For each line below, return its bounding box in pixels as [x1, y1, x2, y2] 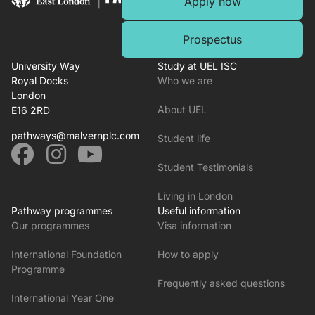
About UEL [157, 103, 207, 116]
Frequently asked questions [157, 277, 285, 290]
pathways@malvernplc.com [11, 129, 139, 141]
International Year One [11, 292, 114, 304]
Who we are [157, 75, 212, 87]
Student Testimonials [157, 161, 253, 174]
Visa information [157, 219, 231, 232]
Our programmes [11, 219, 89, 232]
